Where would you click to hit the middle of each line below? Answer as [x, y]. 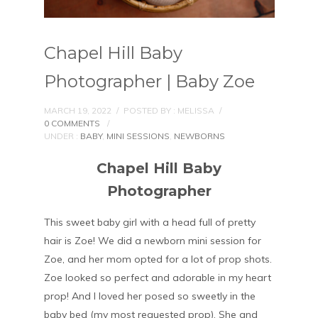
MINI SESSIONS [138, 136]
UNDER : [62, 136]
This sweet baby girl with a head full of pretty [149, 223]
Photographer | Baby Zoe [149, 82]
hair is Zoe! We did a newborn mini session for [152, 241]
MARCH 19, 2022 [77, 111]
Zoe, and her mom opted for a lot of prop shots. [158, 259]
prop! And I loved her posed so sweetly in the [149, 296]
